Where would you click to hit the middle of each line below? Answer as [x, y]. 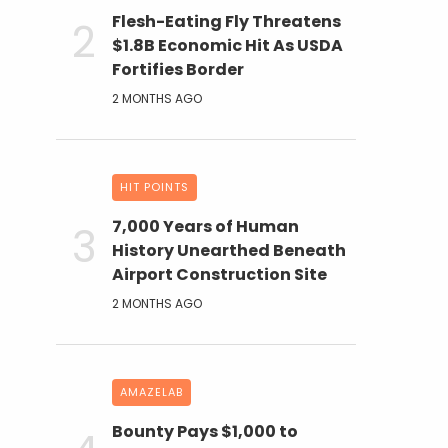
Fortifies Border [178, 69]
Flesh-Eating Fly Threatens [226, 21]
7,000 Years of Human [205, 226]
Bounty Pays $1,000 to [205, 431]
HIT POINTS [154, 187]
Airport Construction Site [219, 274]
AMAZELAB [151, 392]
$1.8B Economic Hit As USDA [227, 45]
